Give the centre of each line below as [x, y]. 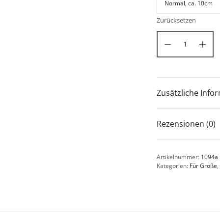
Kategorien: [173, 166]
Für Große [203, 166]
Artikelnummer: [179, 157]
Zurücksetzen [176, 20]
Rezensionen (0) [186, 124]
